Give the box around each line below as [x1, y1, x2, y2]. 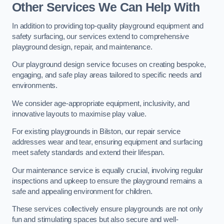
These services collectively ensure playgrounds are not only [12, 205, 203, 213]
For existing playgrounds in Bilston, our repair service [12, 127, 181, 136]
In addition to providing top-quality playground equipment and [12, 21, 204, 30]
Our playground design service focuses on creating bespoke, [12, 60, 206, 69]
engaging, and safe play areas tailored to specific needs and [12, 71, 202, 79]
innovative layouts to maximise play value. [12, 109, 146, 118]
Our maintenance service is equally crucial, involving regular [12, 166, 203, 174]
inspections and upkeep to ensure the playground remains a [12, 176, 202, 185]
